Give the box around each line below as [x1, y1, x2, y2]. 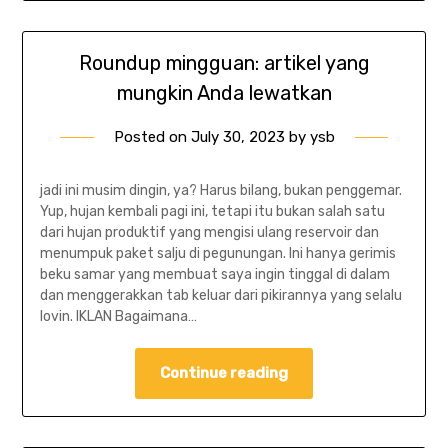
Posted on [113, 128, 191, 147]
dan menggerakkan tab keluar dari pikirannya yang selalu [39, 287, 402, 305]
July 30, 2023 [190, 128, 285, 147]
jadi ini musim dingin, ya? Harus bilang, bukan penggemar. [39, 182, 402, 200]
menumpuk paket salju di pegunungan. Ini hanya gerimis [39, 245, 396, 263]
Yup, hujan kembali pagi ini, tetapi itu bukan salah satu [39, 203, 385, 221]
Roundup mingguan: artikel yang [78, 51, 370, 76]
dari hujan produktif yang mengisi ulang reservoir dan [39, 224, 379, 242]
